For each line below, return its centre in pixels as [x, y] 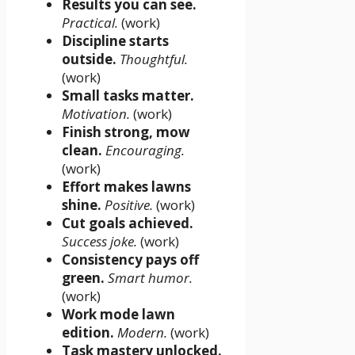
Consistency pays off [130, 259]
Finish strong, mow [126, 132]
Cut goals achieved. [128, 223]
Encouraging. [145, 150]
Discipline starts [115, 40]
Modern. [142, 332]
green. [83, 277]
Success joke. [99, 241]
